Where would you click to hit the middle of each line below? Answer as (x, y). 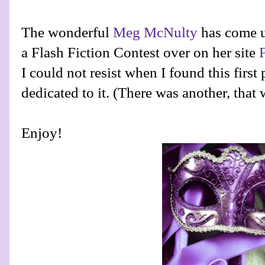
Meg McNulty (155, 33)
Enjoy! (42, 133)
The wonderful (67, 33)
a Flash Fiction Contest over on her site (140, 53)
